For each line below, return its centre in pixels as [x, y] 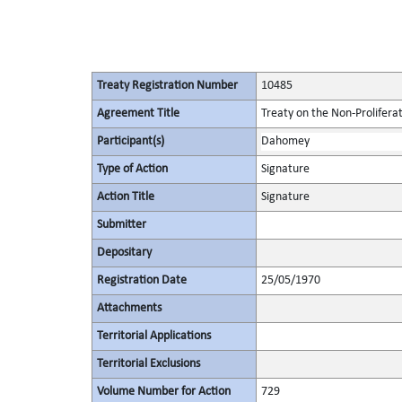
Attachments [129, 308]
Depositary [124, 253]
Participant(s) [130, 141]
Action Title [125, 197]
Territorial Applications [153, 336]
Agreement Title [138, 114]
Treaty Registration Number [167, 86]
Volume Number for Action [163, 392]
